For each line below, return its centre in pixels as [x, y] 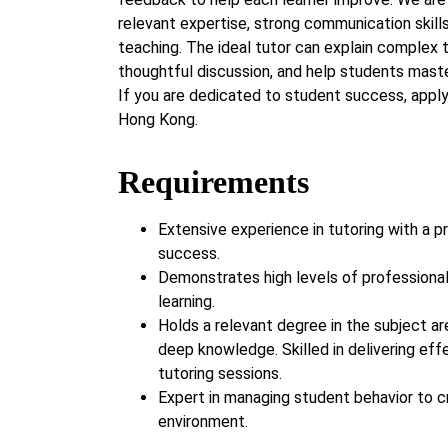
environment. [203, 422]
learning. [186, 302]
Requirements [213, 182]
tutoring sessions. [220, 374]
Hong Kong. [158, 119]
